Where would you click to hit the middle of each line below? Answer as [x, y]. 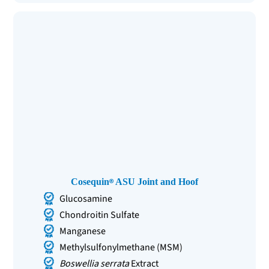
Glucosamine [86, 198]
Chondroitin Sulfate [100, 215]
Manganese [83, 231]
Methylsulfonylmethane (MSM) [121, 248]
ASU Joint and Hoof [156, 181]
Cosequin [90, 181]
